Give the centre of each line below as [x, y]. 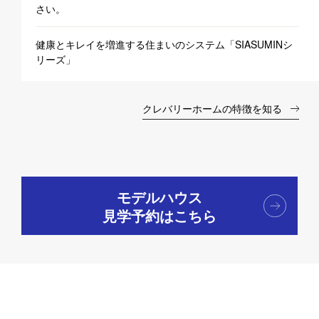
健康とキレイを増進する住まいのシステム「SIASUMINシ [164, 45]
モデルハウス [159, 197]
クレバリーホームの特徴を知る [213, 109]
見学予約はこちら [159, 216]
